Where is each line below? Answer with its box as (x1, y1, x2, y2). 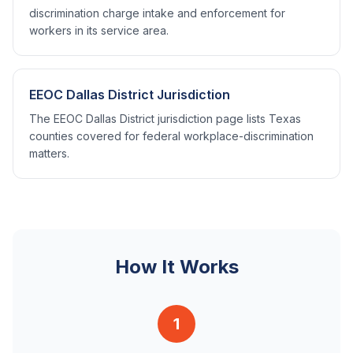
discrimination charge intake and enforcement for (29, 6, 285, 20)
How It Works (114, 255, 239, 278)
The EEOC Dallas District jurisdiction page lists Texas (29, 112, 301, 125)
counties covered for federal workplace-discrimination (29, 129, 314, 143)
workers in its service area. (29, 24, 169, 37)
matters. (29, 147, 69, 160)
